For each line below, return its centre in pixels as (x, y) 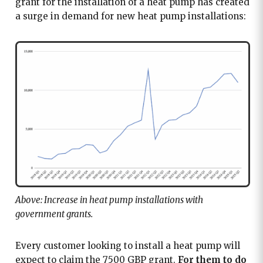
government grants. (55, 214)
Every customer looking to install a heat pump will (127, 245)
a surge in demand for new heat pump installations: (130, 16)
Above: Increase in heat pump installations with (109, 200)
